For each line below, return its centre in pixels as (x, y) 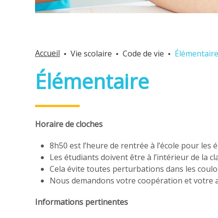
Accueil (47, 53)
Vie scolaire (91, 54)
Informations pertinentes (82, 202)
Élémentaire (92, 81)
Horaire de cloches (69, 124)
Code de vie (143, 54)
